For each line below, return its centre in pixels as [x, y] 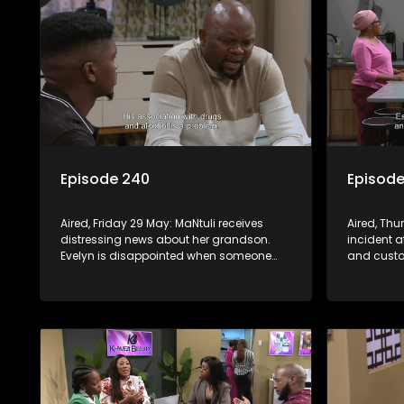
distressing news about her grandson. [166, 240]
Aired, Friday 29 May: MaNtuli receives [162, 224]
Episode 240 [106, 179]
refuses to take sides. [118, 272]
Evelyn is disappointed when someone [166, 256]
